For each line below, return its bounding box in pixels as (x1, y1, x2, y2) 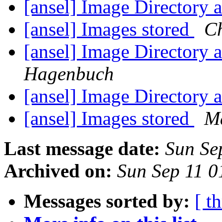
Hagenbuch (24, 63, 114, 85)
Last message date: (4, 138, 160, 160)
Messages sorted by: (24, 190, 190, 212)
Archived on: (4, 160, 112, 182)
